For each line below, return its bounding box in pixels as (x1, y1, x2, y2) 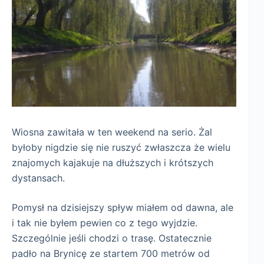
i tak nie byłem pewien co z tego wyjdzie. (12, 216, 197, 229)
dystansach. (12, 171, 65, 184)
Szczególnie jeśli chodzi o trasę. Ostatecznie (12, 232, 212, 244)
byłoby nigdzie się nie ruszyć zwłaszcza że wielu (12, 141, 230, 153)
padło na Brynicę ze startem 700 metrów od (12, 247, 210, 259)
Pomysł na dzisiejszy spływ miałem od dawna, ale (12, 201, 233, 213)
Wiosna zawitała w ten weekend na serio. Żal (12, 126, 212, 138)
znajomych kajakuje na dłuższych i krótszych (12, 156, 213, 169)
